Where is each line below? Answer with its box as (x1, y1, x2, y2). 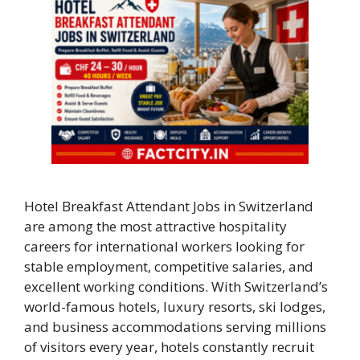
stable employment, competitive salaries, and (24, 256, 313, 276)
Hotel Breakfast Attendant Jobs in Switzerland (24, 196, 313, 215)
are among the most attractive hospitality (24, 216, 287, 235)
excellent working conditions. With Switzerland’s (24, 276, 328, 296)
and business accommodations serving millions (24, 317, 326, 336)
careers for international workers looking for (24, 236, 305, 256)
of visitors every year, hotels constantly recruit (24, 337, 314, 356)
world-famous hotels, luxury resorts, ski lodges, (24, 297, 325, 316)
